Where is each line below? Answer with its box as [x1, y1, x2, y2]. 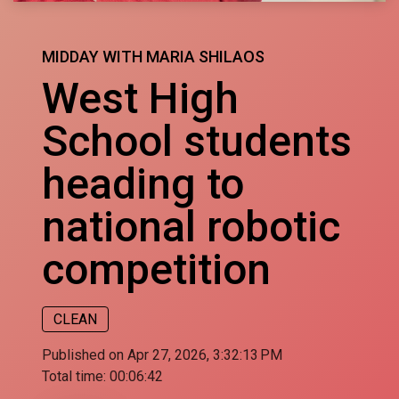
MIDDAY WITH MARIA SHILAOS [42, 47, 265, 66]
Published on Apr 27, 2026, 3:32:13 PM [42, 346, 282, 363]
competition [42, 244, 271, 295]
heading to [42, 159, 244, 209]
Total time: [42, 368, 110, 385]
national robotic [42, 201, 340, 252]
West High [42, 73, 239, 124]
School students [42, 116, 352, 167]
